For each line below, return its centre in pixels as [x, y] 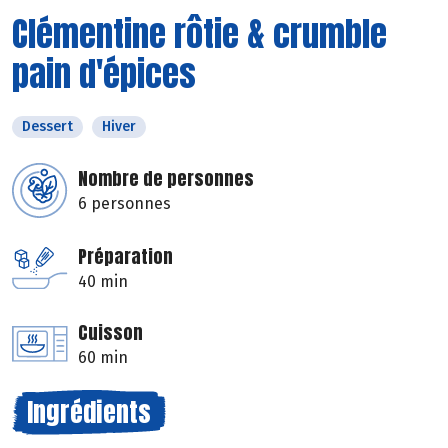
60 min [103, 357]
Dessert [47, 126]
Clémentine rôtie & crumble [199, 33]
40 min [103, 281]
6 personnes [124, 203]
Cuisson [110, 332]
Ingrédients [89, 411]
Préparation [125, 256]
